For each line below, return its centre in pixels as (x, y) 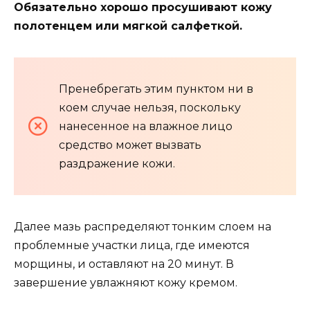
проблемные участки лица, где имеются (132, 245)
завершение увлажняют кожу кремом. (126, 282)
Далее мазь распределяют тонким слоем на (143, 226)
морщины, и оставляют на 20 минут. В (124, 264)
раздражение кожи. (117, 163)
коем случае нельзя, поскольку (150, 107)
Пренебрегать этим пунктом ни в (156, 89)
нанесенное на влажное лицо (146, 126)
